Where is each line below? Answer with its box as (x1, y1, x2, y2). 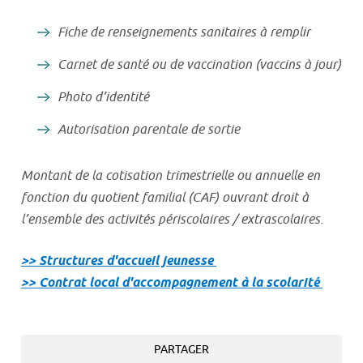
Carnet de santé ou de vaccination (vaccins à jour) (58, 57, 341, 74)
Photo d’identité (58, 89, 149, 106)
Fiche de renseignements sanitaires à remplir (58, 24, 310, 41)
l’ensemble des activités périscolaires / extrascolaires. (21, 211, 323, 228)
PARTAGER (154, 343, 209, 357)
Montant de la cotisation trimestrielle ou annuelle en (21, 168, 320, 185)
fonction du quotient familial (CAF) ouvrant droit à (21, 190, 309, 207)
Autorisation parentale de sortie (58, 122, 240, 139)
